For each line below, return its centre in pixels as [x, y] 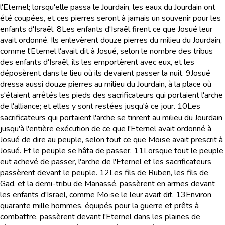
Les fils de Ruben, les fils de [159, 173]
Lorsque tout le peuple [184, 151]
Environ [199, 195]
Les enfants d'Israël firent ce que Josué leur [137, 29]
